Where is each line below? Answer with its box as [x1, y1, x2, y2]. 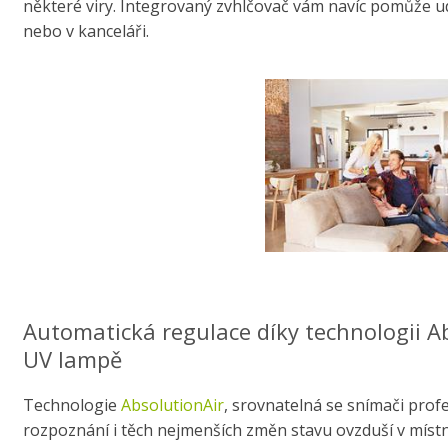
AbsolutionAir [120, 394, 224, 417]
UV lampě [22, 344, 122, 375]
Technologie [22, 394, 121, 417]
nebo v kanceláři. [22, 20, 149, 43]
